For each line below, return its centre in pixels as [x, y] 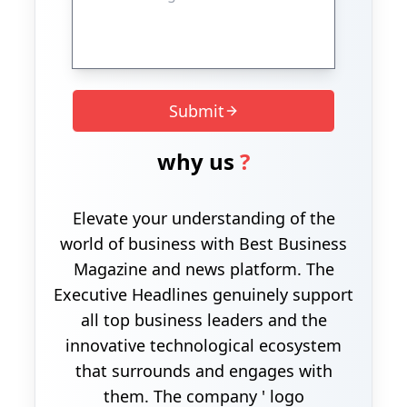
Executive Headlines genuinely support [203, 295]
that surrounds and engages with [203, 371]
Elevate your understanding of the [203, 218]
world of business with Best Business [203, 244]
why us [199, 162]
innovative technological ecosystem [203, 346]
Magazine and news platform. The [203, 269]
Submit [196, 111]
